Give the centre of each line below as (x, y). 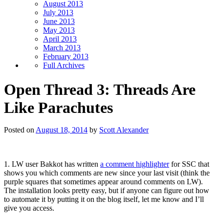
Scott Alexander (124, 130)
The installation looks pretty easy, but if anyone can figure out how (107, 190)
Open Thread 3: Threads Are (100, 89)
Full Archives (64, 66)
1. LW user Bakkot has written (52, 164)
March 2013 (62, 48)
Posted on (19, 130)
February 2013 (66, 57)
